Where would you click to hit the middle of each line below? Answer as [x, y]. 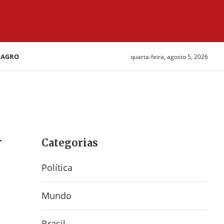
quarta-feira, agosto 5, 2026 [169, 56]
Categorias [70, 143]
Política [57, 167]
